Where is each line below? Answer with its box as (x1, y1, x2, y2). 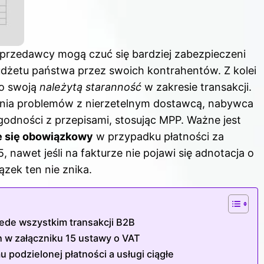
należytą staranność (39, 81, 141, 94)
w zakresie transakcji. (141, 81, 252, 94)
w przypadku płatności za (93, 130, 224, 143)
